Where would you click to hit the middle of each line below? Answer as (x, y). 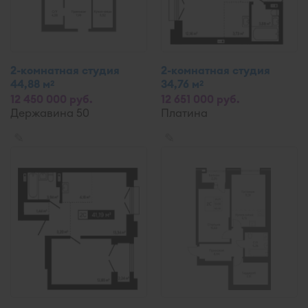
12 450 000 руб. (52, 99)
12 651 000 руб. (200, 99)
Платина (184, 113)
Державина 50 (50, 113)
